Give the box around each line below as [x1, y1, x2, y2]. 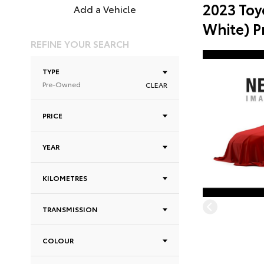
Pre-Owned [42, 79, 81, 89]
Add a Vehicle [74, 2, 136, 15]
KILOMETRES [42, 173, 87, 183]
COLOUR [42, 235, 74, 245]
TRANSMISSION [42, 204, 98, 214]
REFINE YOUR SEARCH [31, 37, 129, 50]
